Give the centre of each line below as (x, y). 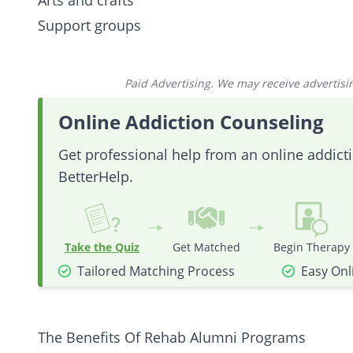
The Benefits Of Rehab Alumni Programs (172, 337)
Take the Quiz (102, 247)
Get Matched (206, 247)
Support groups (89, 25)
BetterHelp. (96, 176)
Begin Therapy (312, 247)
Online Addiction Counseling (191, 122)
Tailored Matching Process (156, 271)
